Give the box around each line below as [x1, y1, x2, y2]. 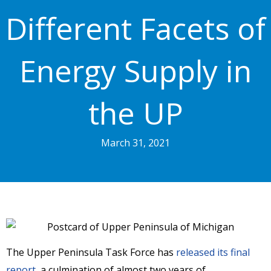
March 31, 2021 [101, 136, 170, 149]
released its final [176, 245, 250, 259]
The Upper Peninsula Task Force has [6, 245, 176, 259]
